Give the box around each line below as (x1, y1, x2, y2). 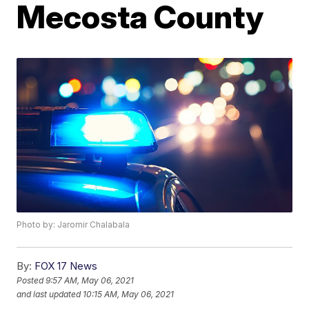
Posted (17, 275, 46, 286)
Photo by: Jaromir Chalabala (17, 219, 130, 230)
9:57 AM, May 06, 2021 (46, 275, 134, 286)
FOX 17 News (34, 259, 98, 273)
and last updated (17, 289, 81, 300)
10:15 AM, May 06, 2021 (83, 289, 175, 300)
